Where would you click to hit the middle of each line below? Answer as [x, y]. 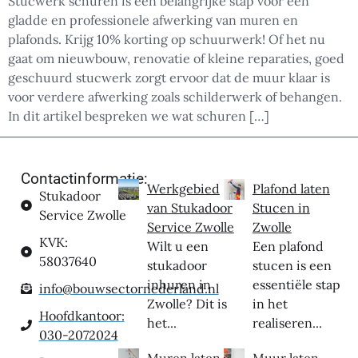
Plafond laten [291, 189]
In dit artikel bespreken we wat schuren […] [139, 115]
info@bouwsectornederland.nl [129, 289]
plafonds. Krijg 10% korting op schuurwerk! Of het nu [167, 39]
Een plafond [288, 247]
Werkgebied [183, 189]
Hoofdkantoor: [82, 316]
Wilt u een [177, 247]
